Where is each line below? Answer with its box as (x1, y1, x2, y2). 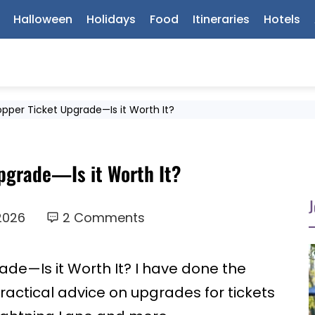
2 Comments (63, 209, 146, 226)
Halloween (13, 11, 73, 27)
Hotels (264, 11, 301, 27)
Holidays (86, 11, 136, 27)
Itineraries (193, 11, 250, 27)
